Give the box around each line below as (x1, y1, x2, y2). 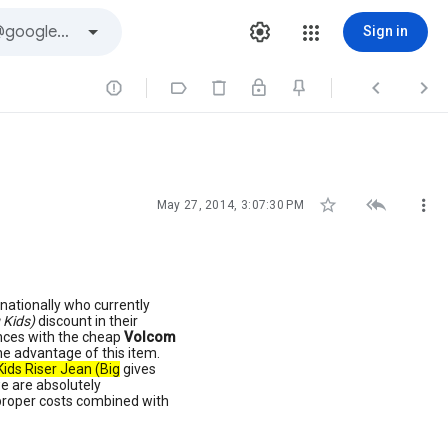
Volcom (124, 329, 176, 345)
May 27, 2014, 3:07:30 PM (156, 198, 304, 212)
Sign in (363, 23, 408, 39)
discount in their (35, 313, 138, 329)
